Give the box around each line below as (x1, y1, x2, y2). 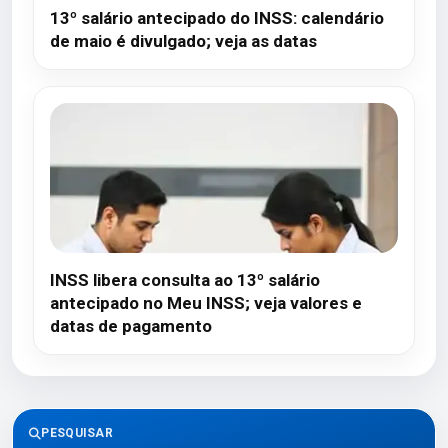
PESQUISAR (41, 426, 114, 440)
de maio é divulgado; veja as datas (50, 31, 317, 51)
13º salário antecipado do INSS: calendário (50, 8, 384, 28)
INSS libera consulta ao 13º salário (50, 270, 320, 290)
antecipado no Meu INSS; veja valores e (50, 293, 362, 313)
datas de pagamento (50, 316, 212, 336)
